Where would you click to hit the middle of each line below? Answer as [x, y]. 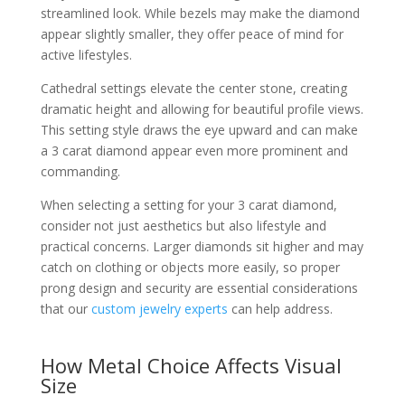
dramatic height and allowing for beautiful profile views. [202, 109]
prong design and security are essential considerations [199, 288]
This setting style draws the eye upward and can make [199, 130]
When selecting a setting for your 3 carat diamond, [188, 205]
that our [66, 309]
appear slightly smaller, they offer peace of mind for [192, 34]
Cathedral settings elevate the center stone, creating [193, 88]
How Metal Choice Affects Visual [191, 365]
